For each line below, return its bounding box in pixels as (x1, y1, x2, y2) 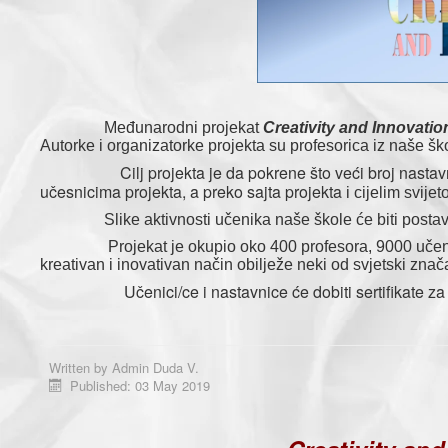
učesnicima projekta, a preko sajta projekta (40, 180, 342, 203)
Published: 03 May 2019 (70, 376, 211, 395)
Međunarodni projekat (40, 119, 263, 136)
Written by (49, 358, 112, 377)
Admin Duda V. (112, 358, 199, 377)
